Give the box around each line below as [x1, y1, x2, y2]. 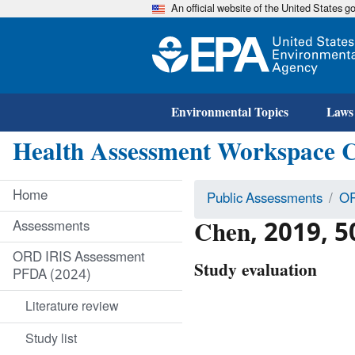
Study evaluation [194, 252, 317, 288]
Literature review [25, 292, 119, 320]
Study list [25, 325, 77, 353]
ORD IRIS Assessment [13, 242, 145, 272]
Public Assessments [207, 184, 323, 213]
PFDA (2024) [13, 260, 91, 289]
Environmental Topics [171, 98, 288, 126]
